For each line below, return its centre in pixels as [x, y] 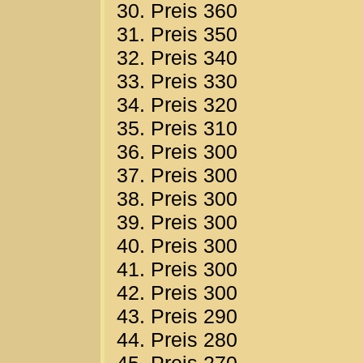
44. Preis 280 [177, 340]
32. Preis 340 [177, 58]
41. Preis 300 [177, 269]
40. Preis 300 [177, 246]
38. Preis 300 [177, 199]
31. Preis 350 [177, 34]
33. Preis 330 [177, 81]
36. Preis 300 [177, 152]
